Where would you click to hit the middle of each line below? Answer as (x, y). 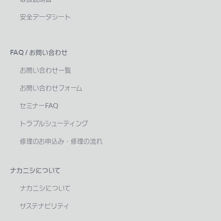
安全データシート (45, 17)
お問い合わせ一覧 (45, 71)
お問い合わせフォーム (51, 88)
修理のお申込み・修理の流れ (61, 142)
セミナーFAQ (39, 106)
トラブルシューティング (54, 124)
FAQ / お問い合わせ (39, 53)
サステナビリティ (45, 207)
